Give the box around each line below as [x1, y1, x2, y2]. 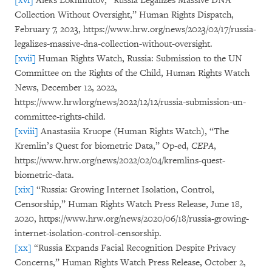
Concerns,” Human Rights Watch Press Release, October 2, [15, 257, 246, 268]
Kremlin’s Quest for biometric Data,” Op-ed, [15, 140, 191, 152]
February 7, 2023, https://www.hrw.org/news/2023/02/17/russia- [15, 24, 256, 35]
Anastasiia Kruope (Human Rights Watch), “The [38, 126, 229, 137]
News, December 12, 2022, [15, 82, 117, 93]
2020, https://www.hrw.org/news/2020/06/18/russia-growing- [15, 213, 249, 225]
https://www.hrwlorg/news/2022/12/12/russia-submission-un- [15, 97, 246, 108]
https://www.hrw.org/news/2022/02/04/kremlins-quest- [15, 155, 225, 166]
